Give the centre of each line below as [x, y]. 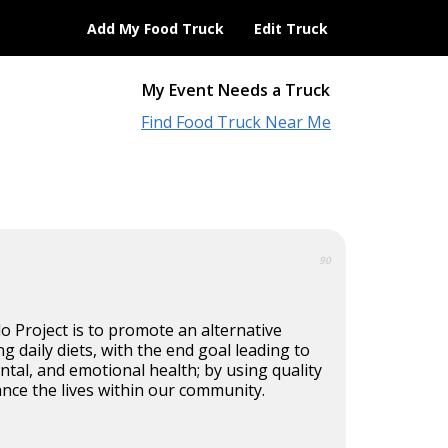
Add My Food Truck [155, 28]
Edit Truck [291, 28]
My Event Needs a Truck [236, 90]
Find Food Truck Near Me [236, 122]
